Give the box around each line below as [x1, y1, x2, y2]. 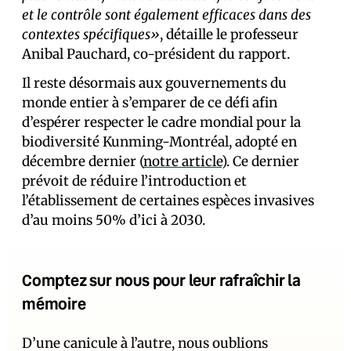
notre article [143, 153, 222, 170]
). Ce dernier [222, 153, 299, 170]
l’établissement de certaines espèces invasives [22, 192, 314, 209]
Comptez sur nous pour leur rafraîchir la [22, 270, 301, 290]
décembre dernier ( [22, 153, 143, 170]
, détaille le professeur [160, 26, 299, 43]
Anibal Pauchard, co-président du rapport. [22, 45, 290, 63]
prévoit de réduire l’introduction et [22, 172, 247, 190]
